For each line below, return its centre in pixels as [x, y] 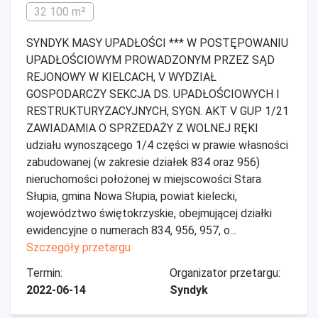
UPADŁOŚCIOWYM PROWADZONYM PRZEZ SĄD [150, 60]
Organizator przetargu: [225, 273]
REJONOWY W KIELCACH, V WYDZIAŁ [121, 77]
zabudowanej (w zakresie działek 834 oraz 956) [143, 162]
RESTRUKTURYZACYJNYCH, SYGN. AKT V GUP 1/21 [158, 111]
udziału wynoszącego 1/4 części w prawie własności [157, 145]
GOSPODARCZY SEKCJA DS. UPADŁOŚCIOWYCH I [153, 94]
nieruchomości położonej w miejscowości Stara [144, 179]
